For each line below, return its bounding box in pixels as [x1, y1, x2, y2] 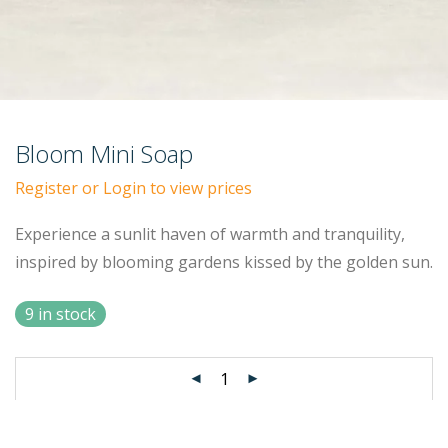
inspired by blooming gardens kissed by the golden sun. [15, 251, 433, 273]
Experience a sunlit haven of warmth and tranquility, [15, 223, 405, 245]
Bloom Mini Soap [15, 137, 193, 170]
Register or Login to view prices [15, 177, 252, 199]
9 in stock [25, 303, 96, 325]
